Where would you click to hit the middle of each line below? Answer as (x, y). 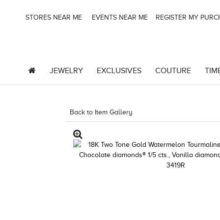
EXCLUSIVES (119, 71)
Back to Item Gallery (101, 112)
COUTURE (173, 71)
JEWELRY (66, 71)
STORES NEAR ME (53, 17)
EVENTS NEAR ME (119, 17)
